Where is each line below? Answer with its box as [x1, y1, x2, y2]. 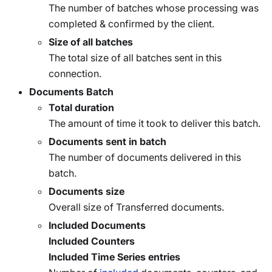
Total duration [49, 101, 114, 114]
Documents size [49, 185, 124, 197]
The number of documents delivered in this [49, 151, 241, 163]
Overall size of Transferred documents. [49, 201, 224, 213]
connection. [49, 67, 101, 80]
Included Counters [49, 235, 135, 247]
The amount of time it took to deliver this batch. [49, 117, 260, 129]
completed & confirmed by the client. [49, 18, 214, 30]
